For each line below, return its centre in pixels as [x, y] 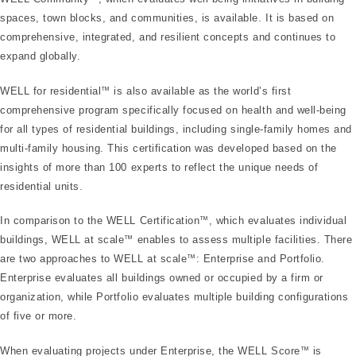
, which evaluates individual [278, 221]
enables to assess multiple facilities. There [243, 240]
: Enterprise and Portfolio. [260, 259]
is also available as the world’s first [201, 91]
